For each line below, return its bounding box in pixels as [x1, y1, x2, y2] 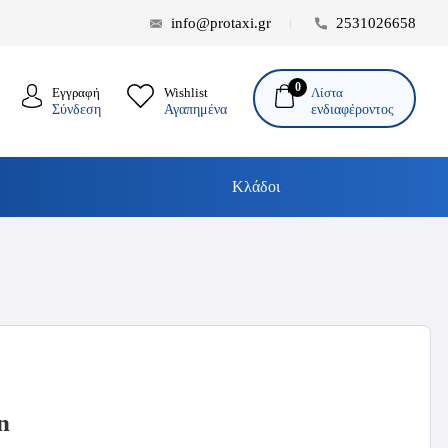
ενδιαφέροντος [311, 101, 394, 117]
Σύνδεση [52, 102, 102, 118]
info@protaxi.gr [171, 15, 271, 32]
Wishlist [163, 85, 208, 101]
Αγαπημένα [163, 102, 227, 118]
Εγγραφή [52, 85, 101, 101]
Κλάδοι [232, 178, 280, 196]
